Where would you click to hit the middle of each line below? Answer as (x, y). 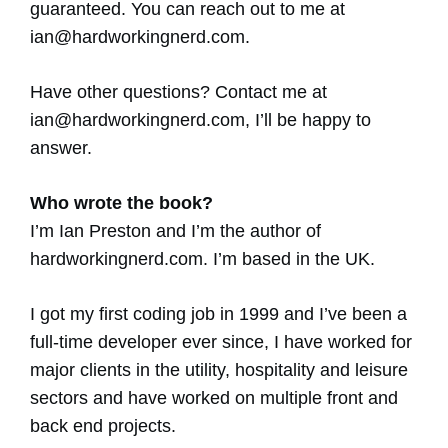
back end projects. (103, 426)
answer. (61, 148)
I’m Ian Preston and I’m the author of (175, 231)
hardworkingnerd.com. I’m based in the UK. (202, 259)
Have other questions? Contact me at (178, 92)
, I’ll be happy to (308, 120)
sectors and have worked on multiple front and (214, 398)
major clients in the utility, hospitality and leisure (219, 370)
